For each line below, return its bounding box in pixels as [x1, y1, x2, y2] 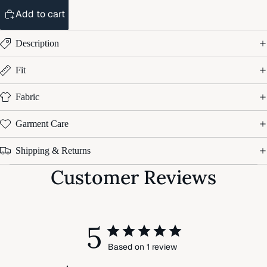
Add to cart [15, 7, 65, 20]
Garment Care [15, 118, 69, 129]
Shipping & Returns [15, 145, 91, 156]
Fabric [15, 91, 39, 102]
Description [15, 38, 59, 48]
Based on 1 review [108, 241, 177, 252]
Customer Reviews [51, 164, 216, 190]
